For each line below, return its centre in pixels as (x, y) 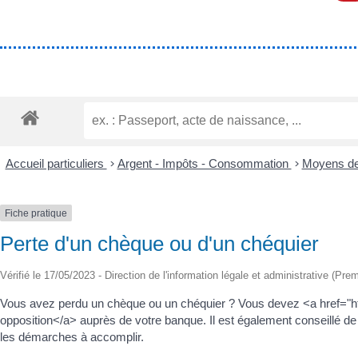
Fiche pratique (36, 213)
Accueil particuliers (56, 163)
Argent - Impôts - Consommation (204, 163)
